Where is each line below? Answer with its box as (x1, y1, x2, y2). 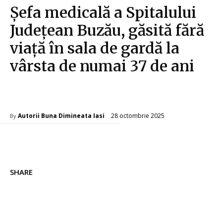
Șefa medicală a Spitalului (10, 3, 196, 22)
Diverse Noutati (16, 92, 57, 100)
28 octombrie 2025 (111, 111, 165, 120)
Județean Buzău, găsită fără (10, 21, 204, 40)
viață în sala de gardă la (10, 39, 179, 58)
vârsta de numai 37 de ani (10, 56, 194, 76)
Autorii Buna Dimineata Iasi (18, 111, 105, 120)
